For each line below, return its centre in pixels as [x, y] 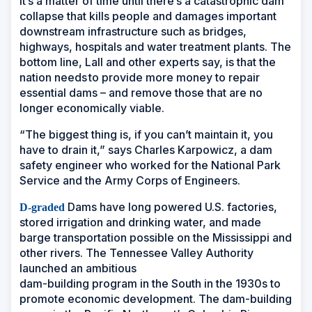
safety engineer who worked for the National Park [150, 165]
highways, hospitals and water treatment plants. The [155, 46]
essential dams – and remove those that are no [141, 92]
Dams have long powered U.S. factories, [172, 206]
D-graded [42, 207]
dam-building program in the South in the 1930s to [150, 283]
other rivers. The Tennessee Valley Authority [136, 252]
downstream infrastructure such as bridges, [133, 31]
